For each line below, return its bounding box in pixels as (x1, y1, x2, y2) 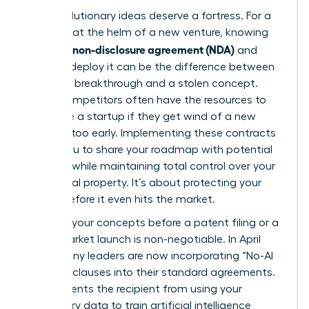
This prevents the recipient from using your (26, 283, 242, 295)
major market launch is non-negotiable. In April (26, 234, 261, 245)
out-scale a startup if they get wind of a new (26, 111, 256, 122)
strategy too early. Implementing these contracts (26, 128, 276, 139)
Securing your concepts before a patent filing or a (26, 217, 279, 228)
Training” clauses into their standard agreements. (26, 267, 275, 278)
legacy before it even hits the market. (26, 194, 215, 205)
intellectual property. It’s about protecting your (26, 177, 261, 188)
